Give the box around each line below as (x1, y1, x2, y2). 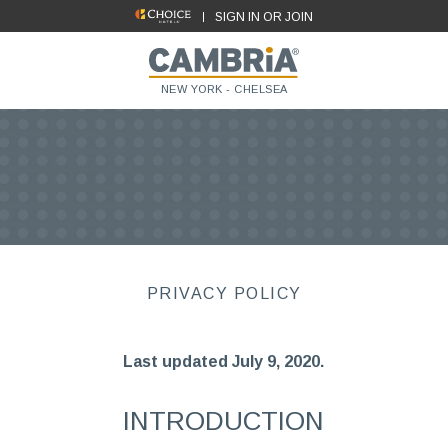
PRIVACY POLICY (146, 285, 302, 302)
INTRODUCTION (123, 406, 325, 436)
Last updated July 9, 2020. (123, 353, 325, 370)
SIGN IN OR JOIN (214, 10, 313, 24)
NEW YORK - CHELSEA (160, 83, 288, 96)
